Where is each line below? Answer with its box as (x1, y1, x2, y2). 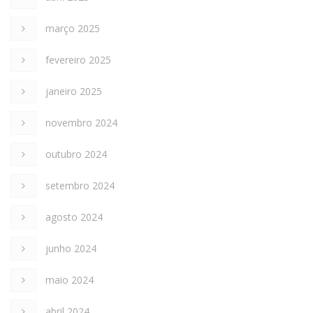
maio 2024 (45, 273, 94, 287)
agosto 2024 (45, 210, 103, 224)
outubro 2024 (45, 147, 107, 161)
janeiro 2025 (45, 85, 102, 99)
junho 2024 (45, 242, 96, 256)
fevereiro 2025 (45, 53, 111, 67)
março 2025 (45, 22, 100, 36)
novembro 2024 (45, 116, 117, 130)
